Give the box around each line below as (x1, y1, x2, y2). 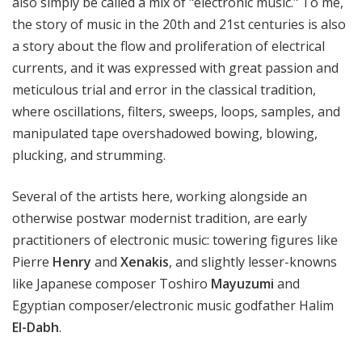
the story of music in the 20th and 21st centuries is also (12, 15, 346, 34)
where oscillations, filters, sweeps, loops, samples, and (12, 103, 340, 121)
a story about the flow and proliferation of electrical (12, 37, 325, 56)
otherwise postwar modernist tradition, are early (12, 209, 307, 228)
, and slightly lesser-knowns (169, 253, 337, 271)
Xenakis (120, 253, 169, 271)
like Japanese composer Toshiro (12, 275, 211, 293)
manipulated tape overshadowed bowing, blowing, (12, 124, 318, 143)
